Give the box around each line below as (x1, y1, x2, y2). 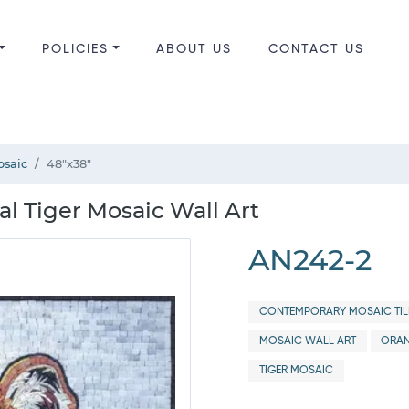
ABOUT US (155, 43, 232, 56)
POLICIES (41, 43, 109, 56)
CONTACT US (267, 43, 364, 56)
